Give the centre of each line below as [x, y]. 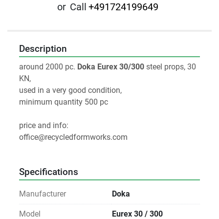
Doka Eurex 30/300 [111, 67]
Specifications [49, 172]
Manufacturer [43, 194]
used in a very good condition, [70, 90]
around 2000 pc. [48, 67]
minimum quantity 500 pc [64, 102]
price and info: [44, 126]
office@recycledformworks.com [73, 137]
